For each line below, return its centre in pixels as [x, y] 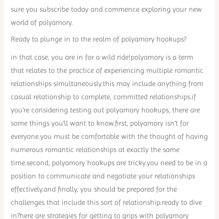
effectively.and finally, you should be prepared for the [94, 189]
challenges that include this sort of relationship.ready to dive [107, 203]
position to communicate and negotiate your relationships [103, 176]
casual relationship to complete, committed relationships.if [104, 97]
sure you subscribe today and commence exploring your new [107, 9]
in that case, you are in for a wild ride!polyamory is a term [102, 57]
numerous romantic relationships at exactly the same [95, 150]
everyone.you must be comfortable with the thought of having [109, 137]
